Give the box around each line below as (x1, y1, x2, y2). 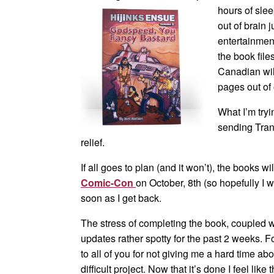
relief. (81, 135, 105, 149)
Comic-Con (81, 176, 133, 190)
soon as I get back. (81, 191, 161, 205)
